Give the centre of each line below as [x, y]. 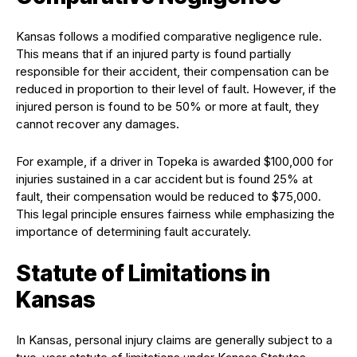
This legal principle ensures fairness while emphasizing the [175, 214]
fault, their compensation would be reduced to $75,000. [169, 197]
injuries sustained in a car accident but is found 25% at [164, 179]
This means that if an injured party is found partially [153, 54]
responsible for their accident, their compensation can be [173, 72]
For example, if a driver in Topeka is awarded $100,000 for [175, 162]
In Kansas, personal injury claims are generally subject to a [174, 340]
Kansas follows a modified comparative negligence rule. [169, 37]
